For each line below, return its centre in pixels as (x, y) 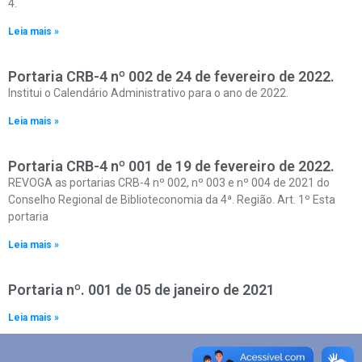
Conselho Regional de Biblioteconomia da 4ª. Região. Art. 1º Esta (172, 200)
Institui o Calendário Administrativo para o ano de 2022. (148, 93)
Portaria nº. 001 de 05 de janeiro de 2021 (141, 290)
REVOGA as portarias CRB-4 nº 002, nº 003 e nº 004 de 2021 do (169, 183)
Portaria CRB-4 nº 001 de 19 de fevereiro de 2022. (171, 166)
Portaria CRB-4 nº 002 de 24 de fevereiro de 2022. (171, 76)
